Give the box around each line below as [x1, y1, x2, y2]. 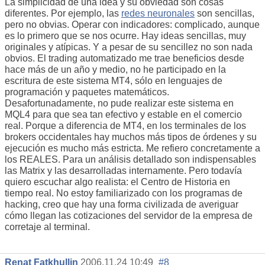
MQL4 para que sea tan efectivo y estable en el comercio [5, 109, 242, 120]
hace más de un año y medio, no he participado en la [5, 64, 226, 75]
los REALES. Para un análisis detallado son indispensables [5, 154, 256, 165]
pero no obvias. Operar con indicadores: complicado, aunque [5, 20, 260, 30]
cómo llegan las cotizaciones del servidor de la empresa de [5, 211, 253, 221]
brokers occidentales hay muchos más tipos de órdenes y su [5, 132, 257, 143]
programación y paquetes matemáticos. [5, 87, 169, 98]
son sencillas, [195, 8, 254, 19]
